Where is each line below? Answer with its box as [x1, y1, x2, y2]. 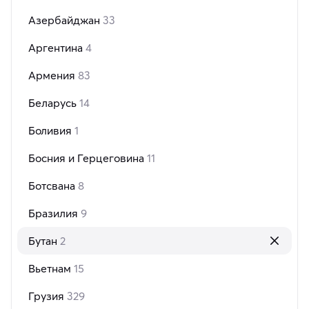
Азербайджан [28, 13, 103, 28]
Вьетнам [28, 261, 74, 276]
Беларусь [28, 96, 79, 110]
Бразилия [28, 206, 81, 221]
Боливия [28, 123, 74, 138]
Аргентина [28, 41, 86, 55]
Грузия [28, 289, 67, 303]
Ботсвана [28, 179, 78, 193]
